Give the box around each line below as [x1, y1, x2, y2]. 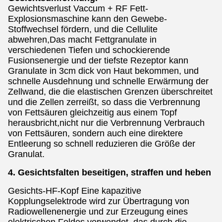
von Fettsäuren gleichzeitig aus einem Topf [8, 108, 177, 117]
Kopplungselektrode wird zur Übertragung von [8, 196, 189, 206]
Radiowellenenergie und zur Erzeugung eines [8, 207, 188, 217]
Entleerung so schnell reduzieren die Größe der [8, 139, 195, 149]
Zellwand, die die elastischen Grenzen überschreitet [8, 87, 213, 97]
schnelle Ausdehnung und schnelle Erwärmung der [8, 76, 209, 86]
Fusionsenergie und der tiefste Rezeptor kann [8, 55, 188, 65]
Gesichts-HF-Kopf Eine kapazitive [8, 186, 141, 196]
